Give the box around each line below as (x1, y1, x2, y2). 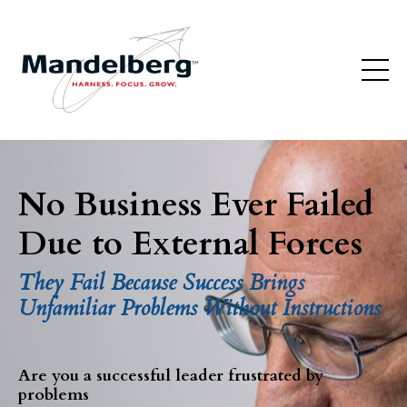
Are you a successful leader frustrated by (18, 364, 323, 388)
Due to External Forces (18, 222, 362, 267)
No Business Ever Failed (18, 183, 373, 228)
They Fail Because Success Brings (18, 268, 304, 299)
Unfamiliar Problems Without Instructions (18, 293, 387, 324)
